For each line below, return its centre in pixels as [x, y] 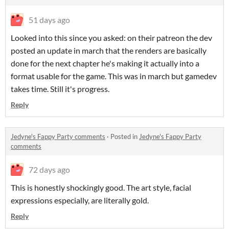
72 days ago [49, 169]
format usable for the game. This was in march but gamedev [114, 76]
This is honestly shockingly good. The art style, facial [101, 187]
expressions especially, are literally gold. [80, 200]
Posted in [125, 136]
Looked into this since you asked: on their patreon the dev [111, 38]
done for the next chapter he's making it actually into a [105, 63]
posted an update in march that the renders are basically [109, 50]
